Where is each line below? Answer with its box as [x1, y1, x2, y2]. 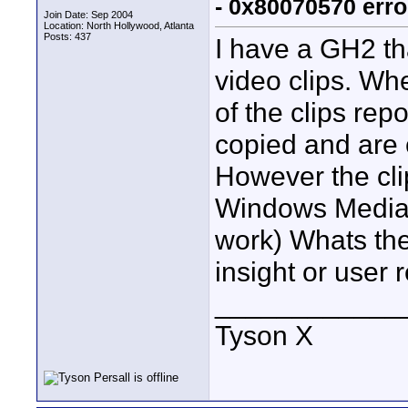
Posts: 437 [44, 31, 91, 42]
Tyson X [215, 320, 313, 352]
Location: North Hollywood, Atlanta [44, 20, 194, 31]
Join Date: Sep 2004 [44, 9, 133, 20]
